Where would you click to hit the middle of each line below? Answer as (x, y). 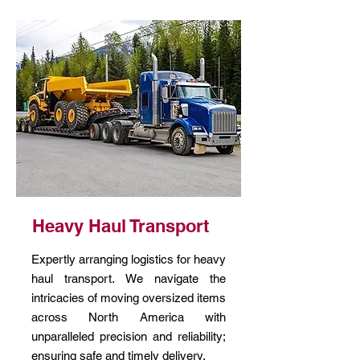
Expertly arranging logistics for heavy (129, 259)
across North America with (129, 317)
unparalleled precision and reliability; (129, 336)
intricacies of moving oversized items (129, 298)
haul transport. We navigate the (129, 278)
